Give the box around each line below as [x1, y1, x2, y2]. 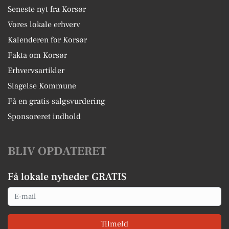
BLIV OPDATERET [8, 144, 106, 159]
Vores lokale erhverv [8, 19, 80, 30]
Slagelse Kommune [8, 81, 76, 91]
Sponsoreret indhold [8, 111, 81, 122]
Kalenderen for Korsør [8, 35, 87, 45]
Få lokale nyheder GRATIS [8, 170, 126, 184]
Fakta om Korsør [8, 50, 67, 60]
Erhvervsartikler [8, 65, 64, 76]
